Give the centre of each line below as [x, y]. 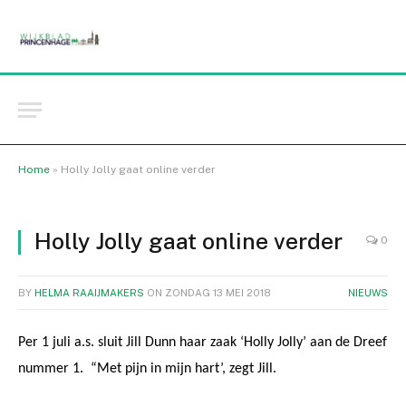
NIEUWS [368, 293]
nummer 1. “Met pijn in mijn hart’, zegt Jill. [147, 369]
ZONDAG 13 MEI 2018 [218, 293]
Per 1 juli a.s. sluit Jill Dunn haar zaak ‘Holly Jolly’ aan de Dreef [203, 343]
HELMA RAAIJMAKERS [89, 293]
